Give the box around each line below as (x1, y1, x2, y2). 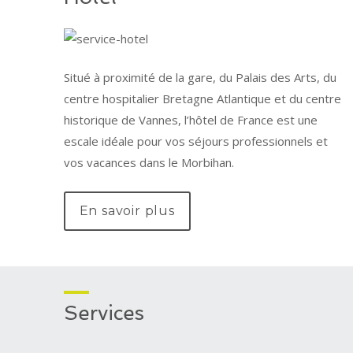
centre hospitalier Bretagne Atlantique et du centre (63, 91, 341, 107)
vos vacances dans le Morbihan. (63, 154, 234, 171)
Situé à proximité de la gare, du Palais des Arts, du (63, 69, 336, 86)
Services (63, 300, 145, 325)
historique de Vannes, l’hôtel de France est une (63, 112, 318, 128)
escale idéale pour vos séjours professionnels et (63, 133, 328, 150)
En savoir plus (79, 203, 175, 218)
